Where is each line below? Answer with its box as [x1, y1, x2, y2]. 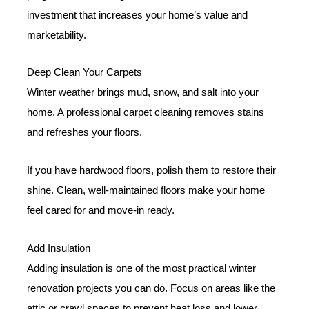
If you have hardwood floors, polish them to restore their [27, 164, 277, 176]
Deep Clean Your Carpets [27, 67, 143, 79]
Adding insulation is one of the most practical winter [27, 262, 257, 274]
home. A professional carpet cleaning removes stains [27, 107, 265, 119]
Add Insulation [27, 242, 91, 254]
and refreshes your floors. [27, 127, 143, 139]
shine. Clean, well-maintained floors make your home [27, 184, 266, 196]
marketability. [27, 29, 87, 41]
